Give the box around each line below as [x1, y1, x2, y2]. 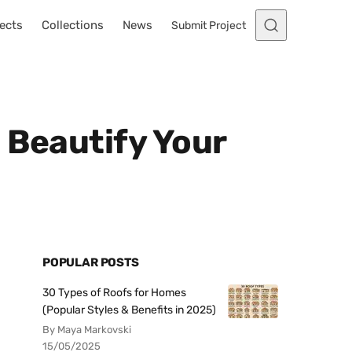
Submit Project [171, 18, 246, 32]
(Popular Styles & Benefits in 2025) [42, 303, 216, 317]
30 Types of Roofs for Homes [42, 286, 186, 299]
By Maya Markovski [42, 324, 131, 335]
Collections [42, 18, 104, 32]
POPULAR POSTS [42, 255, 139, 269]
